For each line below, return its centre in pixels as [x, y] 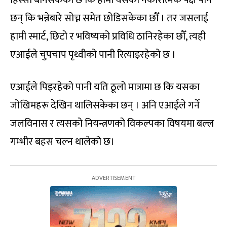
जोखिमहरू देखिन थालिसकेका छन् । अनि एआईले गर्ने [105, 106]
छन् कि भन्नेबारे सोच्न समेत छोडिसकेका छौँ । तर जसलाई [109, 18]
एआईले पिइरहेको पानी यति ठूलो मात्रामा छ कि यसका [105, 87]
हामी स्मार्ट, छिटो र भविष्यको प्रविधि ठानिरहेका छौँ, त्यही [108, 37]
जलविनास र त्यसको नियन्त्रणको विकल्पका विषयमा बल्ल [112, 124]
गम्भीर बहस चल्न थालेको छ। [62, 142]
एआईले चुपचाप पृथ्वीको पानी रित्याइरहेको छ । [93, 55]
